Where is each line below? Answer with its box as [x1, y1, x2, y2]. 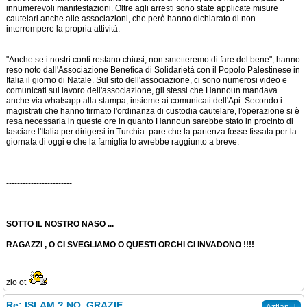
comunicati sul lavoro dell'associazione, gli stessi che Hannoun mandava [6, 86, 278, 96]
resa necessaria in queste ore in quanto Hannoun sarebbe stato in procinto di [6, 116, 293, 127]
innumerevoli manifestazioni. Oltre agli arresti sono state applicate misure [6, 3, 278, 14]
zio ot [6, 278, 28, 288]
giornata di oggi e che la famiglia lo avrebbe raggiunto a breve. [6, 137, 239, 147]
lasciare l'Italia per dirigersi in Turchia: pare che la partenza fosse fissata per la [6, 127, 297, 137]
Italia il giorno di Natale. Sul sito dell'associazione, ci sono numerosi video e [6, 75, 287, 86]
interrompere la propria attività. [6, 24, 120, 34]
